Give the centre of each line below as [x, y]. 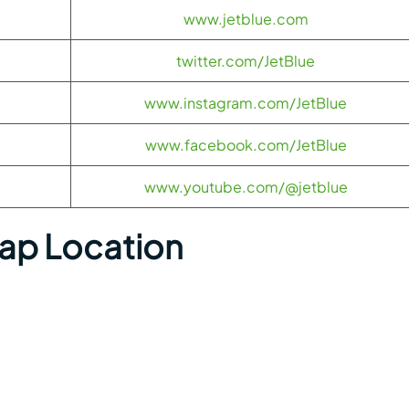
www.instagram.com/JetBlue [246, 103]
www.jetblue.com [246, 19]
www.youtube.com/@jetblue [246, 187]
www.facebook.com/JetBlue [246, 145]
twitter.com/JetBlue [246, 61]
